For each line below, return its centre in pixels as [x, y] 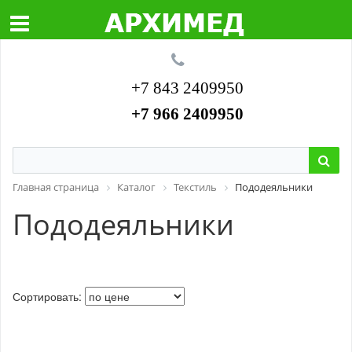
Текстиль [195, 187]
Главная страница [56, 187]
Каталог [136, 187]
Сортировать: [49, 296]
